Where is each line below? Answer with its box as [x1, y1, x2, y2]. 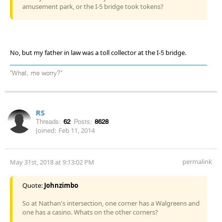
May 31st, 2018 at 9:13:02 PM [10, 157, 94, 166]
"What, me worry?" [10, 70, 62, 77]
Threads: [36, 117, 61, 125]
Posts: [74, 117, 92, 125]
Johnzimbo [44, 180, 78, 190]
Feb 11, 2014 [58, 125, 95, 135]
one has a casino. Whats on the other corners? [22, 207, 158, 217]
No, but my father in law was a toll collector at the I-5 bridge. [10, 48, 186, 57]
